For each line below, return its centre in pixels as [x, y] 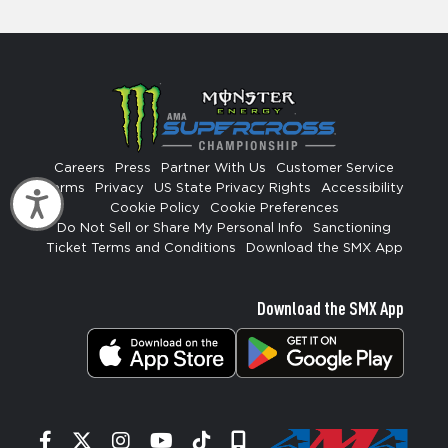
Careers [79, 168]
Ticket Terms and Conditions [140, 248]
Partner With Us [213, 168]
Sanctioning [352, 228]
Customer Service [335, 168]
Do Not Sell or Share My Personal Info [180, 228]
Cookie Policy [154, 208]
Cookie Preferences [274, 208]
